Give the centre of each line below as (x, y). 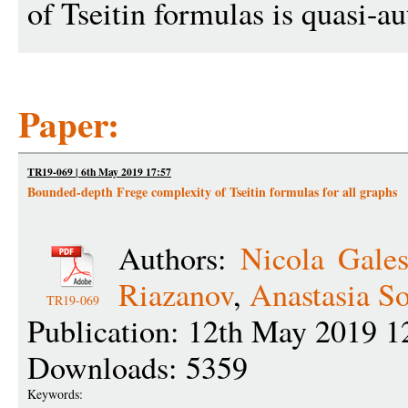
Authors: (180, 258)
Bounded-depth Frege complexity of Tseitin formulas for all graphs (212, 192)
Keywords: (57, 394)
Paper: (69, 123)
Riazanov (176, 294)
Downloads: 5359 (138, 367)
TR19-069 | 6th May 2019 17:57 (99, 172)
